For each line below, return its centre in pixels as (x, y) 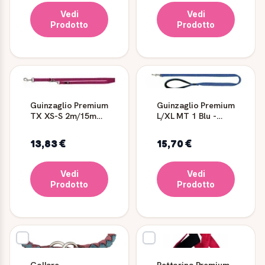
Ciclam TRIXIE (58, 126)
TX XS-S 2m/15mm (67, 115)
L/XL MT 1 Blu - (187, 115)
